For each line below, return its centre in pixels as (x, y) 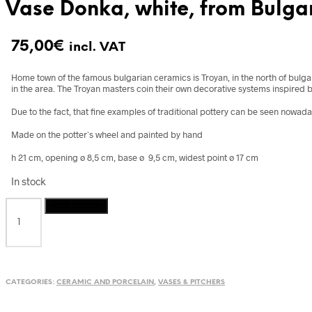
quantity (27, 273)
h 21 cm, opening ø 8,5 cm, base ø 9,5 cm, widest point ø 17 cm (135, 157)
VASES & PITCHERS (192, 282)
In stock (29, 181)
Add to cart (77, 205)
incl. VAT (97, 47)
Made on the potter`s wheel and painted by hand (107, 134)
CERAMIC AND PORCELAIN (105, 282)
